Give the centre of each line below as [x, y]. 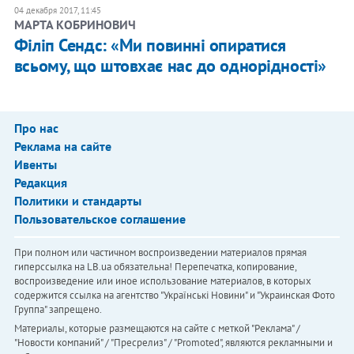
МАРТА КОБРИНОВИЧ [75, 25]
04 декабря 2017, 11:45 [57, 11]
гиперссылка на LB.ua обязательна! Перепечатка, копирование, [155, 267]
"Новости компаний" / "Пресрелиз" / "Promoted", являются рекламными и [173, 343]
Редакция [40, 183]
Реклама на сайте [62, 147]
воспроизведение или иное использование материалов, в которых [162, 281]
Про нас [36, 128]
